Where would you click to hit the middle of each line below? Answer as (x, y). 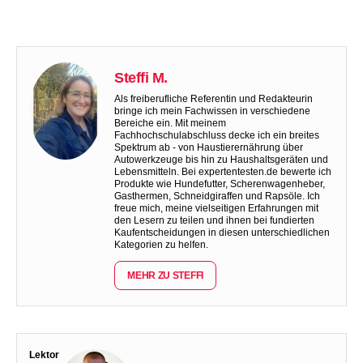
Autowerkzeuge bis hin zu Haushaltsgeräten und (221, 160)
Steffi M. (141, 78)
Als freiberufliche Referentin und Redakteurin (214, 99)
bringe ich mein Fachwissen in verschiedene (212, 111)
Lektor (44, 355)
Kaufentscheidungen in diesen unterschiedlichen (222, 233)
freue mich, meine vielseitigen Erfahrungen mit (216, 208)
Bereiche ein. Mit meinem (170, 123)
